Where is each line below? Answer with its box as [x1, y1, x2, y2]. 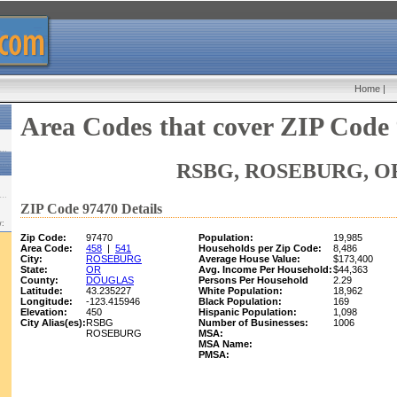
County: [20, 275, 58, 285]
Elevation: [20, 307, 67, 317]
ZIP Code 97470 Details [20, 201, 162, 216]
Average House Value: [198, 253, 300, 264]
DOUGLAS [86, 275, 134, 285]
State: [20, 264, 48, 275]
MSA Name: [198, 339, 253, 349]
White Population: [198, 285, 283, 296]
